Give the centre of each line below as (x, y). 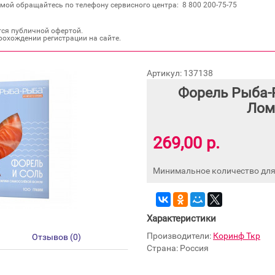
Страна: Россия (178, 248)
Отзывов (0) (56, 237)
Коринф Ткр (237, 236)
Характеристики (181, 219)
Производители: (180, 236)
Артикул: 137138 (180, 73)
